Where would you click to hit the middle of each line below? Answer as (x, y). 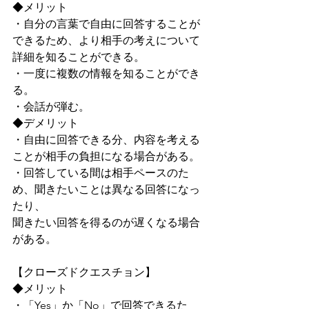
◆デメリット (46, 123)
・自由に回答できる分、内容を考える (106, 140)
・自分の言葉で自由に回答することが (106, 24)
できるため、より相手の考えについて (106, 41)
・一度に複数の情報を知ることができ (106, 74)
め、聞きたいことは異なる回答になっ (106, 190)
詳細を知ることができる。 (79, 57)
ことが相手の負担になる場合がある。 (106, 157)
